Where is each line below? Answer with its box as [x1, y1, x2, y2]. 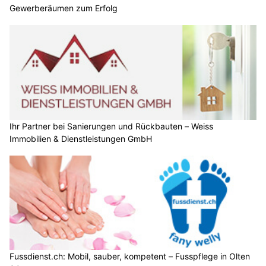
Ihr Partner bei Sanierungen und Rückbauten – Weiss [9, 121, 213, 131]
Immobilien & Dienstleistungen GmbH [9, 133, 152, 144]
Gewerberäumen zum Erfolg [9, 3, 118, 14]
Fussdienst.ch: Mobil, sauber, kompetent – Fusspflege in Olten [9, 251, 250, 261]
